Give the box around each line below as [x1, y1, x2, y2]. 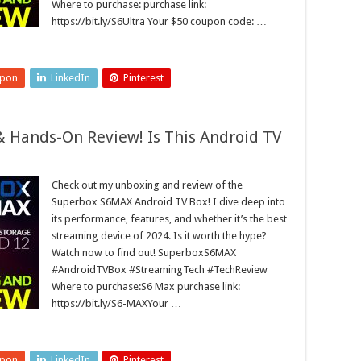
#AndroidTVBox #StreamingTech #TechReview [52, 263, 268, 276]
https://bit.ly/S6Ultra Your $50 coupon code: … [52, 15, 267, 27]
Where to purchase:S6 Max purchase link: [52, 280, 240, 293]
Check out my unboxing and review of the [52, 179, 243, 191]
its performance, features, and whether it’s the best [52, 213, 287, 225]
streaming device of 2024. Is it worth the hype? [52, 230, 267, 242]
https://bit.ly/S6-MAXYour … [52, 297, 181, 309]
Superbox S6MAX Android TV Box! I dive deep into [52, 196, 285, 208]
